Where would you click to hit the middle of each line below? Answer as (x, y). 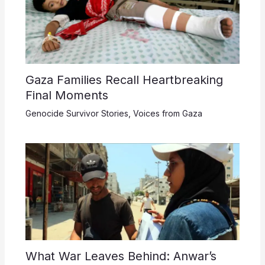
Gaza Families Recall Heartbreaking (124, 80)
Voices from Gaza (167, 113)
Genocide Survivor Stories (77, 113)
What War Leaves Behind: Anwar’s (121, 256)
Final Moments (67, 95)
